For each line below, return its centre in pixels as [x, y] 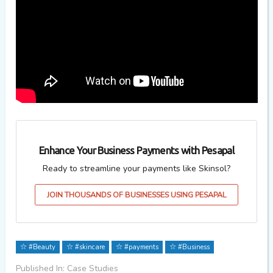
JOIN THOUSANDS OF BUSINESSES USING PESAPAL [136, 194]
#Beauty [41, 247]
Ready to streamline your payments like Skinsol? [136, 168]
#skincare [89, 247]
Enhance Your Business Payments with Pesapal [136, 151]
